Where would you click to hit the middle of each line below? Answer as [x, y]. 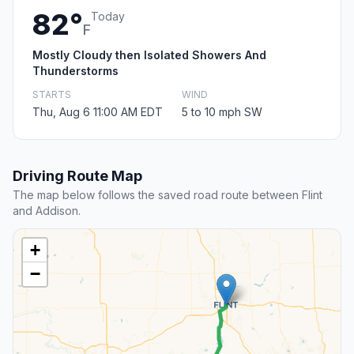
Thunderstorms [75, 71]
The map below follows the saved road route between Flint [168, 195]
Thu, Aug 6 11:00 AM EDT [98, 112]
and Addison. [47, 211]
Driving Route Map [77, 176]
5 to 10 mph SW [222, 112]
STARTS [52, 95]
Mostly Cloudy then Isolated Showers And [149, 55]
